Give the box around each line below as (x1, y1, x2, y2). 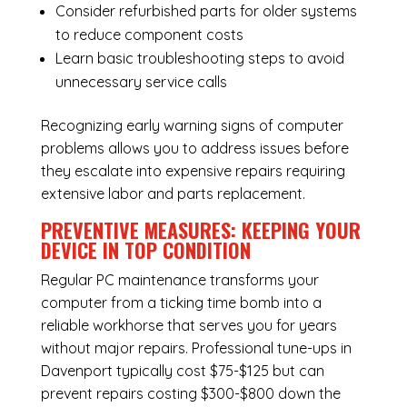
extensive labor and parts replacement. (40, 184, 305, 203)
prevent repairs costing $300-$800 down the (40, 384, 341, 403)
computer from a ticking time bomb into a (40, 293, 322, 313)
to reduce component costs (55, 25, 243, 45)
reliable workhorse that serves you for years (40, 316, 337, 335)
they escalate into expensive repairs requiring (40, 162, 345, 181)
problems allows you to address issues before (40, 139, 349, 158)
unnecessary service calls (55, 73, 227, 92)
